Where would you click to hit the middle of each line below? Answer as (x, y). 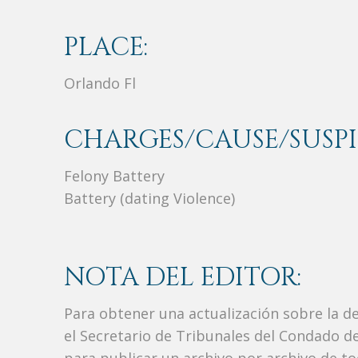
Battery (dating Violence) (149, 199)
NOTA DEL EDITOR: (183, 278)
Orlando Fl (100, 84)
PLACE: (106, 48)
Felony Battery (114, 176)
